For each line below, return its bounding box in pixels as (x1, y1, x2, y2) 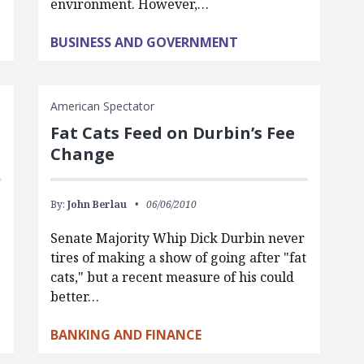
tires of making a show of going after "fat (50, 249, 306, 266)
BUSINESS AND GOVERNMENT (50, 33, 238, 51)
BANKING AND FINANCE (50, 326, 201, 344)
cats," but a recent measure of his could (50, 268, 294, 286)
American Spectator (50, 98, 154, 114)
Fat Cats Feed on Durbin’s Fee (50, 122, 295, 144)
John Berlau (67, 197, 127, 211)
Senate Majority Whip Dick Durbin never (50, 229, 305, 247)
